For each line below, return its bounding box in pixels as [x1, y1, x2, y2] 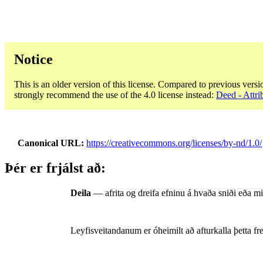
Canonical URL [18, 137, 82, 148]
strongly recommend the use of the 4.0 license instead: [14, 89, 216, 100]
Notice [14, 51, 53, 67]
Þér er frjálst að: [5, 160, 106, 176]
